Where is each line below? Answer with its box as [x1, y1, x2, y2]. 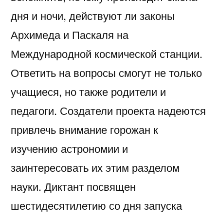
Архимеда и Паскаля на [11, 26, 128, 42]
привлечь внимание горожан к [11, 121, 158, 137]
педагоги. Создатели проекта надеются [11, 102, 206, 118]
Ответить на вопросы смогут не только [11, 64, 202, 80]
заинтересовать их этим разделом [11, 159, 180, 175]
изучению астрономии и [11, 140, 128, 156]
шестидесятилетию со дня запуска [11, 197, 182, 213]
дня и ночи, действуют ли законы [11, 7, 175, 23]
